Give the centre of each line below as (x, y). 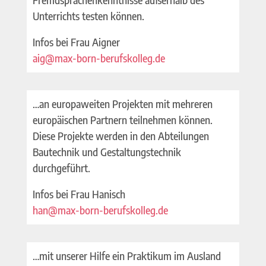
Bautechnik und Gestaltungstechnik (107, 152)
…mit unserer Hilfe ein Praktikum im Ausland (126, 256)
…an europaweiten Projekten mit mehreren (122, 104)
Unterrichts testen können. (88, 16)
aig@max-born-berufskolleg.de (99, 58)
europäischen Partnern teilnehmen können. (122, 120)
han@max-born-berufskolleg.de (100, 210)
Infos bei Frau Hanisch (79, 194)
